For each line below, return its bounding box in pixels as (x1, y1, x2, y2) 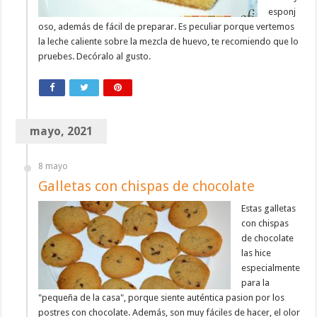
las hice (241, 248, 272, 259)
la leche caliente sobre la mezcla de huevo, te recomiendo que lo (38, 36, 299, 47)
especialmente (241, 263, 301, 274)
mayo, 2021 (30, 125, 93, 139)
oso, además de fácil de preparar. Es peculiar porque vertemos (38, 21, 295, 33)
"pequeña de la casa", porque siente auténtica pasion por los (38, 292, 285, 304)
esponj (268, 6, 296, 18)
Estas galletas (241, 203, 296, 214)
